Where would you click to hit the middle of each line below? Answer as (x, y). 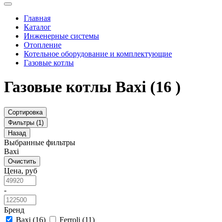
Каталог (37, 27)
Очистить (22, 161)
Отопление (43, 45)
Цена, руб (21, 170)
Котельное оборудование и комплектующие (98, 54)
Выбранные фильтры (40, 142)
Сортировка (25, 112)
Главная (37, 18)
